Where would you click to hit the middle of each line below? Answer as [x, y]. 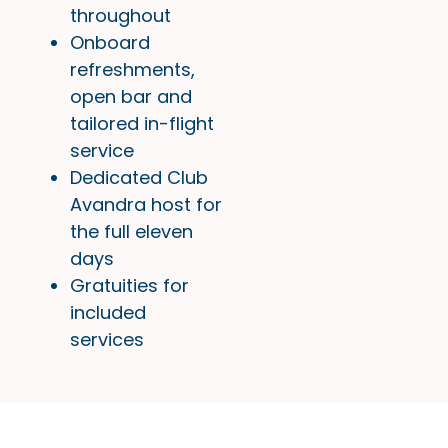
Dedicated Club [139, 177]
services [107, 339]
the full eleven [131, 231]
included [108, 312]
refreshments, [132, 69]
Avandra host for [146, 204]
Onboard [110, 42]
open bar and [131, 96]
